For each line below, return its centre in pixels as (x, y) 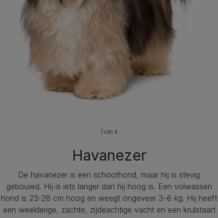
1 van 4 (109, 132)
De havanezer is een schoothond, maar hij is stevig (109, 175)
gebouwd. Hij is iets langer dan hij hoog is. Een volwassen (109, 186)
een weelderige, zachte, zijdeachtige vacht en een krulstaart (109, 210)
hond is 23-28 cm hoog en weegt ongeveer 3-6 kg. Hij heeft (109, 198)
